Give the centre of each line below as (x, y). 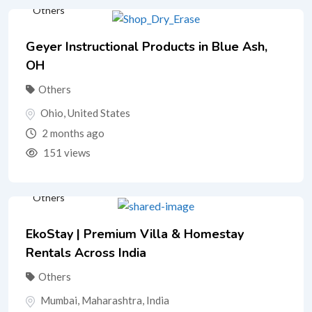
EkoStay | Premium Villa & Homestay (135, 234)
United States (99, 113)
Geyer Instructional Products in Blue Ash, (147, 47)
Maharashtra (112, 300)
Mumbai (59, 300)
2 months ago (72, 133)
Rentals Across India (86, 252)
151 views (66, 152)
